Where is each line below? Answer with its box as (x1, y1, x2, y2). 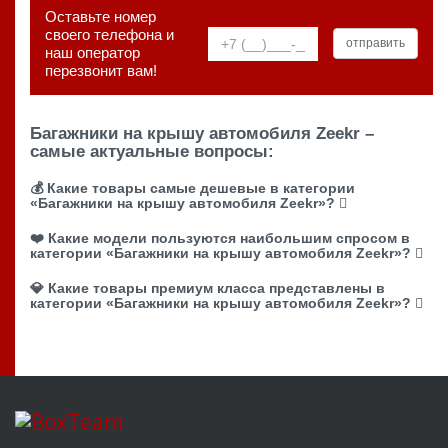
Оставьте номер (45, 7, 156, 25)
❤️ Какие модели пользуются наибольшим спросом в (30, 229, 410, 246)
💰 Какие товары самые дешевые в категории (30, 179, 355, 196)
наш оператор (45, 43, 140, 61)
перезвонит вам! (45, 61, 157, 79)
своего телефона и (45, 25, 174, 43)
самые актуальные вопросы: (30, 141, 274, 161)
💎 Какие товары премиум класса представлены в (30, 279, 385, 296)
